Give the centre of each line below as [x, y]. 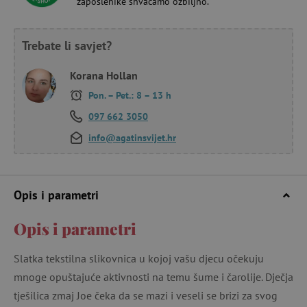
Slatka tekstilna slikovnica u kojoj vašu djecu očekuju [139, 258]
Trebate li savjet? [67, 45]
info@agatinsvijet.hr [132, 137]
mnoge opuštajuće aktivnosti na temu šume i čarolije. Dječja [153, 277]
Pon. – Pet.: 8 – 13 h [128, 95]
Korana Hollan [104, 75]
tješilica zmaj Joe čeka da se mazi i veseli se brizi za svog [146, 295]
